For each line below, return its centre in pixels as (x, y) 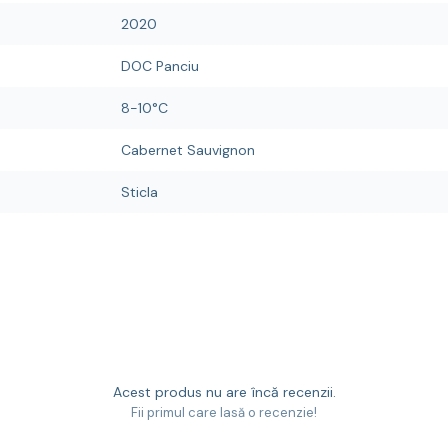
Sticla (139, 192)
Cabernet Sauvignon (188, 150)
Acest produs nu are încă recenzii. (224, 392)
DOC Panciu (160, 66)
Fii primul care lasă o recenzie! (224, 412)
